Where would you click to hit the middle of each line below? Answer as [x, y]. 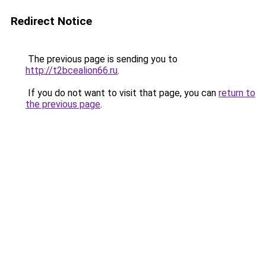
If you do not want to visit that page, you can [122, 93]
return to [237, 93]
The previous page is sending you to [102, 59]
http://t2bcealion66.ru [72, 70]
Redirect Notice [51, 21]
